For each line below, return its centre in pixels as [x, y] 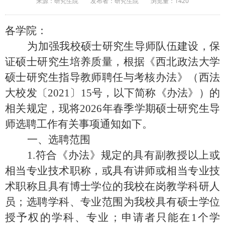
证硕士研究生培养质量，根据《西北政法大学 [113, 62]
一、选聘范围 [48, 139]
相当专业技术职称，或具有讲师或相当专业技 [113, 171]
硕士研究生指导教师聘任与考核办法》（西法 [113, 77]
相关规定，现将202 [51, 108]
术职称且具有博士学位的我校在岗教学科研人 [113, 186]
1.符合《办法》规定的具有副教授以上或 [113, 155]
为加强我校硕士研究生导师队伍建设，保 [113, 46]
